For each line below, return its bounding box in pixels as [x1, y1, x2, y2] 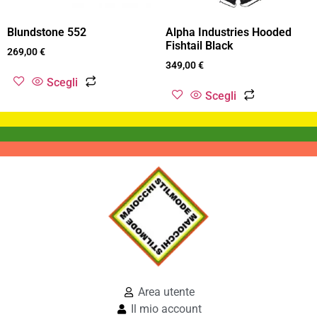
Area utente [138, 285, 195, 299]
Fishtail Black [166, 38, 233, 52]
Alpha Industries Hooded [166, 25, 292, 39]
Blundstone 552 [7, 25, 86, 39]
